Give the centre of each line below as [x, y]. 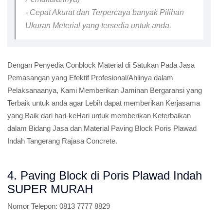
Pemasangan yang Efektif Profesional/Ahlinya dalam [90, 78]
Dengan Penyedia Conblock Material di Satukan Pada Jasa [101, 65]
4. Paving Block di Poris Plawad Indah [105, 175]
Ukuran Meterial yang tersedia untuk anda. [98, 26]
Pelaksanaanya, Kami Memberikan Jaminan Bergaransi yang [105, 90]
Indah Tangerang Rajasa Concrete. [62, 141]
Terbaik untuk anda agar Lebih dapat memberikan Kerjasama [104, 103]
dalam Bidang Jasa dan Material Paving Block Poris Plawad [102, 128]
